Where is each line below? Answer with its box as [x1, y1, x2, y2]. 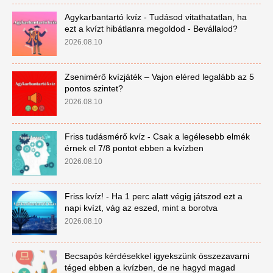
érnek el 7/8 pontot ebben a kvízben [64, 143, 204, 153]
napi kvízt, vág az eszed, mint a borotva [64, 203, 218, 213]
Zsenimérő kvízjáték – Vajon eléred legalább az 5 [64, 72, 254, 82]
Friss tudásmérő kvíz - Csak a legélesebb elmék [64, 132, 250, 141]
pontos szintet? [64, 83, 123, 93]
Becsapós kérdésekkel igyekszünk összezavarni [64, 251, 249, 261]
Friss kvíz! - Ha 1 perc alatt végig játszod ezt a [64, 191, 243, 201]
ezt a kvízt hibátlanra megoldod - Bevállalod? [64, 24, 238, 34]
